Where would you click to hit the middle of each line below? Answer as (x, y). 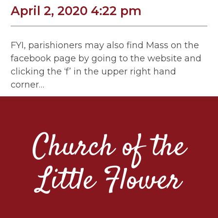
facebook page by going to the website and (106, 59)
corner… (28, 85)
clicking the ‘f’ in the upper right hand (94, 72)
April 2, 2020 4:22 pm (76, 11)
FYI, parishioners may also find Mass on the (105, 45)
